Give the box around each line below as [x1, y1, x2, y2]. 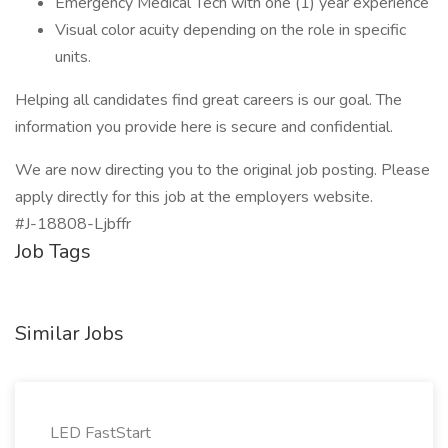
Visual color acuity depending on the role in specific [55, 19, 406, 41]
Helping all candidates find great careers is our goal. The [15, 89, 402, 111]
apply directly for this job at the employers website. [15, 186, 373, 208]
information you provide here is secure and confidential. [15, 116, 393, 138]
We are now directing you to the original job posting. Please [15, 159, 430, 181]
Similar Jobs [15, 320, 124, 347]
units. [55, 46, 91, 68]
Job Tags [15, 238, 91, 265]
